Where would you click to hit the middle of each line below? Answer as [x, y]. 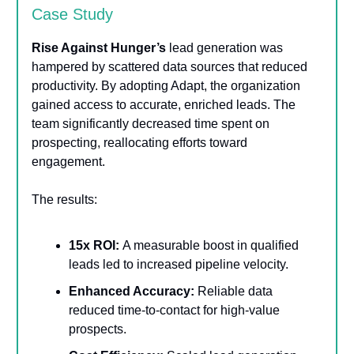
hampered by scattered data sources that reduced [169, 66]
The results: [64, 199]
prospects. [98, 329]
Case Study [72, 14]
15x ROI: [96, 245]
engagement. [68, 161]
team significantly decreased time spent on [151, 123]
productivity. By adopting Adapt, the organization [166, 85]
